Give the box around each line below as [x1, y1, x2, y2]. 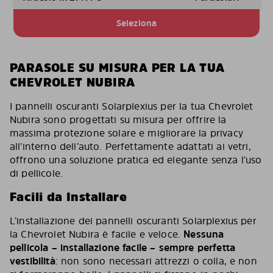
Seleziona [116, 17, 157, 29]
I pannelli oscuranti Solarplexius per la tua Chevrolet [10, 99, 253, 113]
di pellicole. [10, 166, 63, 180]
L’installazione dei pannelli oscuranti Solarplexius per [10, 214, 257, 228]
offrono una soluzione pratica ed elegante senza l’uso [10, 153, 262, 167]
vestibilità [10, 254, 55, 268]
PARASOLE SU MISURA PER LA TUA [10, 59, 225, 77]
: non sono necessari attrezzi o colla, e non [55, 254, 257, 268]
